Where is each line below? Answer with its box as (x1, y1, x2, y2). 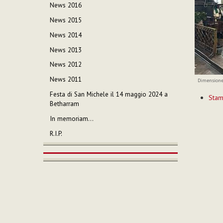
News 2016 (50, 1, 82, 10)
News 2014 (50, 30, 82, 39)
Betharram (50, 100, 80, 109)
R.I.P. (50, 129, 63, 138)
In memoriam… (50, 114, 94, 123)
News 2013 (50, 45, 82, 54)
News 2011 (50, 75, 82, 84)
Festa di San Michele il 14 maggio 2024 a (50, 90, 168, 99)
